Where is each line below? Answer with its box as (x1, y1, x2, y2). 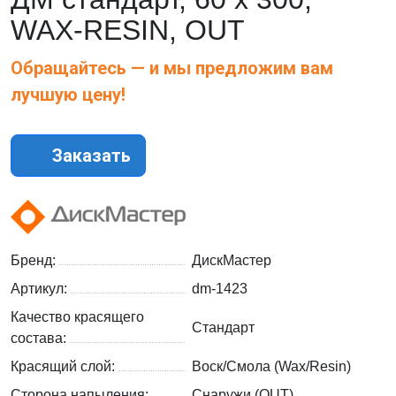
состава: (11, 331, 70, 346)
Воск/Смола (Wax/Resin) (192, 359, 351, 375)
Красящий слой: (11, 359, 118, 375)
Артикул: (11, 281, 71, 297)
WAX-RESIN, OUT (11, 14, 245, 47)
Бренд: (11, 253, 59, 269)
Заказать (48, 145, 131, 167)
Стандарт (192, 320, 255, 336)
